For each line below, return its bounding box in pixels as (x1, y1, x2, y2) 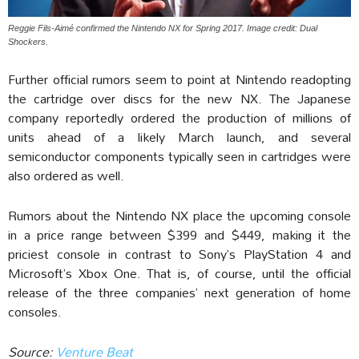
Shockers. (8, 37, 48, 47)
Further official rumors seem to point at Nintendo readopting (8, 66, 351, 93)
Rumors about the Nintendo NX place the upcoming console (8, 202, 351, 229)
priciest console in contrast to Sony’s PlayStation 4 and (8, 240, 351, 268)
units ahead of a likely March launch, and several (8, 123, 351, 151)
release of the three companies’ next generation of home (8, 279, 351, 306)
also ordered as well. (8, 162, 124, 189)
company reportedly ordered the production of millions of (8, 104, 351, 131)
